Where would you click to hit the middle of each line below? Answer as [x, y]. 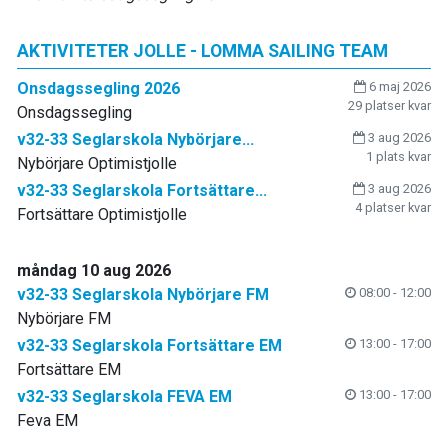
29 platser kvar [389, 105]
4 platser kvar [393, 207]
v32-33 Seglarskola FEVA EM [124, 396]
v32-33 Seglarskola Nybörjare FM [143, 294]
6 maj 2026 [398, 86]
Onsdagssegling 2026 [98, 88]
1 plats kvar [398, 156]
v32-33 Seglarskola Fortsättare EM [149, 345]
